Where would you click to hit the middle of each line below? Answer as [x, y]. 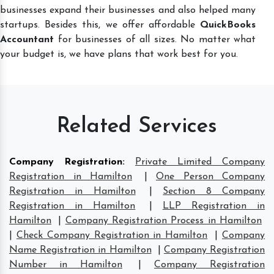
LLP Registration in [214, 206]
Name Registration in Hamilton [80, 250]
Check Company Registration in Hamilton [112, 235]
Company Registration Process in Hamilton [164, 220]
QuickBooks [228, 25]
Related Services [137, 127]
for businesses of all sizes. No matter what [155, 39]
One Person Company [210, 176]
